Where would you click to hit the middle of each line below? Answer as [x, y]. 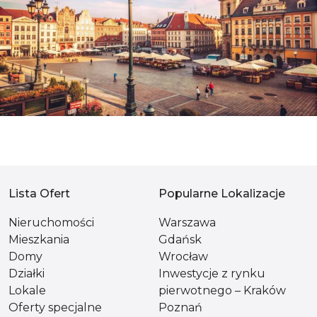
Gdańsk [180, 240]
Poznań [180, 307]
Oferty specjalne [55, 307]
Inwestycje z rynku [212, 273]
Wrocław [183, 257]
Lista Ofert [39, 194]
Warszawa [187, 223]
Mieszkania [39, 240]
